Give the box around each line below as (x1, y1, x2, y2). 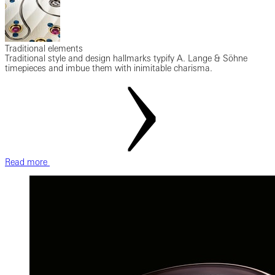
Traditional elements (5, 44, 83, 54)
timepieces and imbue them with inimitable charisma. (5, 63, 212, 74)
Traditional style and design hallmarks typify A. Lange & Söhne (5, 53, 247, 64)
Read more (5, 157, 50, 168)
